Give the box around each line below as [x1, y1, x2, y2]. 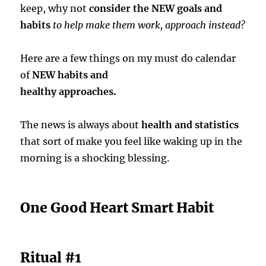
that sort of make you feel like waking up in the [20, 135, 243, 148]
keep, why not [20, 2, 90, 15]
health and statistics [141, 119, 239, 131]
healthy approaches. [20, 85, 117, 98]
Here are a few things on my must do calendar [20, 52, 236, 65]
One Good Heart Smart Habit [20, 199, 214, 217]
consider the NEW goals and [89, 2, 223, 15]
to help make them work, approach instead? [53, 19, 246, 31]
